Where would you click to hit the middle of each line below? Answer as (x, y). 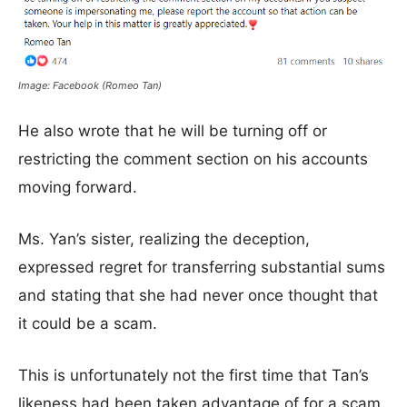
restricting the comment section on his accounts (193, 159)
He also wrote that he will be (125, 131)
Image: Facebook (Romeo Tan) (90, 86)
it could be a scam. (90, 324)
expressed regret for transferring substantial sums (202, 268)
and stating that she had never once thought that (198, 296)
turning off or (280, 131)
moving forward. (78, 188)
